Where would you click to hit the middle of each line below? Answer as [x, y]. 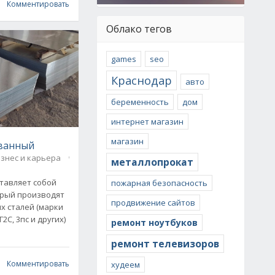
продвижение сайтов [153, 203]
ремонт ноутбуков [154, 223]
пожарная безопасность [159, 183]
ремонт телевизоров [165, 244]
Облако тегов [139, 29]
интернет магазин [147, 122]
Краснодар [141, 80]
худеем [126, 265]
